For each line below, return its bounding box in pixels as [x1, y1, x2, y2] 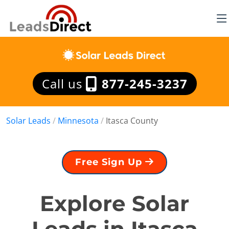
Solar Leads [6, 115, 51, 126]
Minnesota [58, 115, 99, 126]
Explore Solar [40, 190, 189, 217]
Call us [41, 75, 86, 92]
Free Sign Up [75, 156, 145, 168]
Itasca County [106, 115, 158, 126]
